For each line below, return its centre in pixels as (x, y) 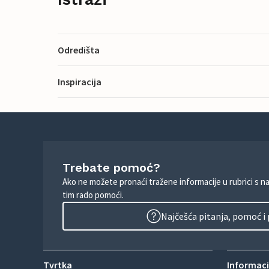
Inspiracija (80, 81)
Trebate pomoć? (111, 168)
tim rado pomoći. (93, 195)
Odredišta (79, 50)
